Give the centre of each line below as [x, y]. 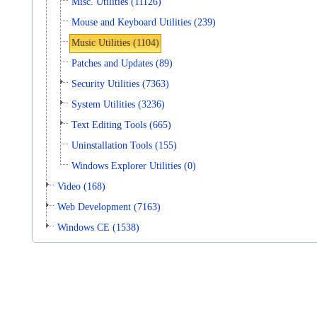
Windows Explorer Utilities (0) [134, 166]
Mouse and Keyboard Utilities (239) [144, 22]
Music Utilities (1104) [116, 42]
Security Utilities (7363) [121, 83]
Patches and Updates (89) [122, 63]
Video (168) [82, 186]
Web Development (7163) [109, 207]
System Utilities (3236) [119, 104]
